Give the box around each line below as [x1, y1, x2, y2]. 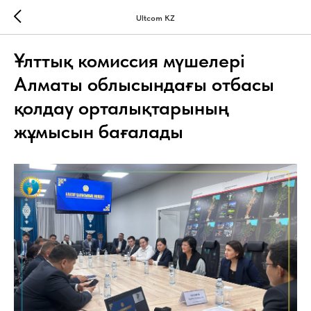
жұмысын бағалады [14, 119, 183, 143]
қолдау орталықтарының [14, 96, 229, 119]
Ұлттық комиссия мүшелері [14, 49, 245, 72]
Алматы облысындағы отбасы [14, 72, 274, 96]
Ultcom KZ [136, 12, 175, 23]
